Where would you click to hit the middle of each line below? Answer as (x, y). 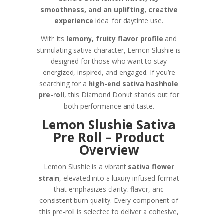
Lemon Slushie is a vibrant (86, 167)
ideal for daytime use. (128, 21)
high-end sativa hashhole (134, 84)
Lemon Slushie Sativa (109, 125)
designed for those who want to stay (109, 61)
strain (49, 178)
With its (54, 39)
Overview (109, 150)
